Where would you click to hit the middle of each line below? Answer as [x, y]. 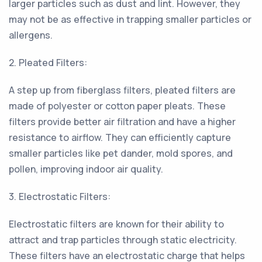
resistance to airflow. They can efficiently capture [120, 137]
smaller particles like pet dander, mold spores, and [121, 153]
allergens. [31, 35]
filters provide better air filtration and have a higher [122, 122]
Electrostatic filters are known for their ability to [116, 224]
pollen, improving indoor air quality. [86, 169]
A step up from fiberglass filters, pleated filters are [122, 90]
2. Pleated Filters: [48, 63]
